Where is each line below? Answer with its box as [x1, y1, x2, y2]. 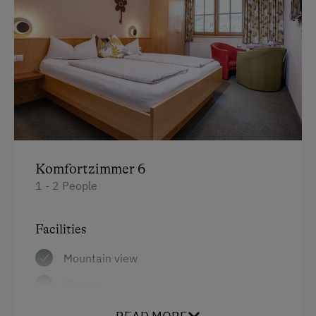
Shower [63, 277, 102, 292]
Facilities [35, 222, 87, 237]
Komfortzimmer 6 [35, 161, 145, 178]
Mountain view [63, 251, 138, 266]
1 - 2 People [35, 178, 97, 193]
